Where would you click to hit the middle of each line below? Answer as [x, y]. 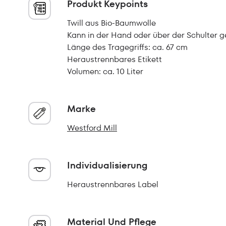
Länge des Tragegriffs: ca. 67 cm [127, 47]
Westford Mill [92, 128]
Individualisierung [107, 165]
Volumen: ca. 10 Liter [105, 71]
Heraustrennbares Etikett [115, 59]
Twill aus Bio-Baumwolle [111, 23]
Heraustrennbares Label [113, 184]
